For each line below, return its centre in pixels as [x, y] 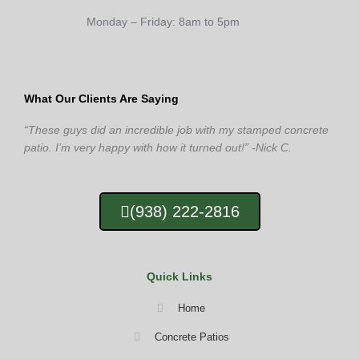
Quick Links [179, 276]
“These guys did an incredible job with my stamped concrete [176, 130]
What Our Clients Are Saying [101, 99]
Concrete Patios [192, 337]
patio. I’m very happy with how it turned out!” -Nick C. [158, 147]
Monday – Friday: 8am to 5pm [163, 22]
